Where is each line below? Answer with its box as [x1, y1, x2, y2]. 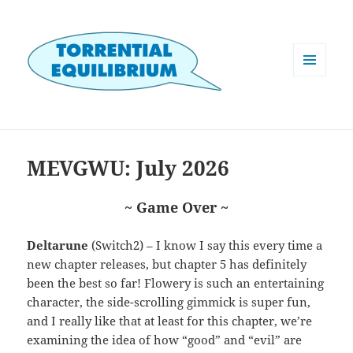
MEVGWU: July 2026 [27, 154, 230, 183]
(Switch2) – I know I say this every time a [88, 237, 323, 254]
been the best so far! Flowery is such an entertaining [27, 275, 325, 292]
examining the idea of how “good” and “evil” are [27, 332, 303, 348]
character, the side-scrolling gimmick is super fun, [27, 294, 311, 310]
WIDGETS [293, 102, 338, 116]
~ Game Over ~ [124, 198, 229, 217]
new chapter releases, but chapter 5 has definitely [27, 256, 307, 273]
